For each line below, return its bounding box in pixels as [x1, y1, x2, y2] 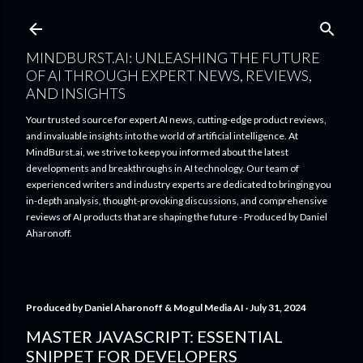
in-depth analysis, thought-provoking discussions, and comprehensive [26, 194, 327, 207]
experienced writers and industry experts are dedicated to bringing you [26, 178, 331, 190]
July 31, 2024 [250, 301, 306, 314]
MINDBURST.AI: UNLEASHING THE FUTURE [26, 49, 320, 66]
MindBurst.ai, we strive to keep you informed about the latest [26, 146, 288, 158]
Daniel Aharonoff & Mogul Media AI [84, 301, 244, 314]
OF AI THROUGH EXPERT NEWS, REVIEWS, [26, 66, 312, 84]
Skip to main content [106, 11, 257, 30]
